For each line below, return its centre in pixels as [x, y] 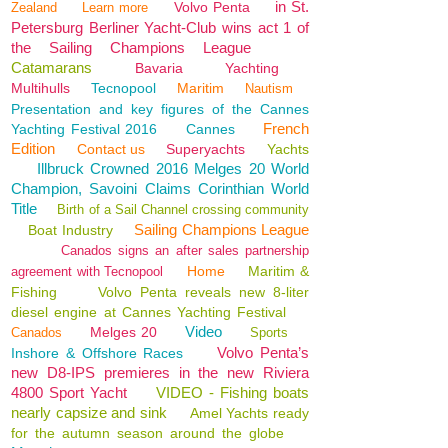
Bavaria [158, 68]
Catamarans [51, 68]
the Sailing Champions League [140, 48]
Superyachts [206, 149]
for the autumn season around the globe [147, 433]
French [286, 129]
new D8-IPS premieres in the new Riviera [160, 373]
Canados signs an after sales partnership [185, 251]
